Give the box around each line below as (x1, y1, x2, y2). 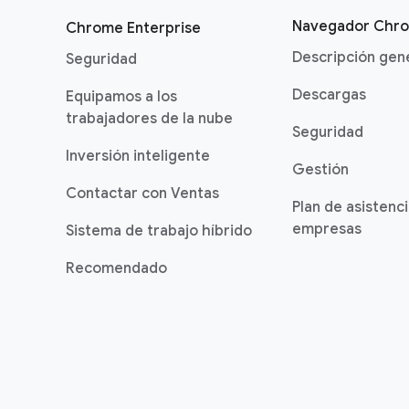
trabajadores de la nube (66, 110, 233, 128)
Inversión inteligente (66, 147, 210, 165)
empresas (292, 220, 362, 238)
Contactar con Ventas (66, 184, 219, 203)
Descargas (292, 86, 366, 104)
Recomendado (66, 259, 167, 278)
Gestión (292, 161, 349, 179)
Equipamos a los (66, 88, 177, 106)
